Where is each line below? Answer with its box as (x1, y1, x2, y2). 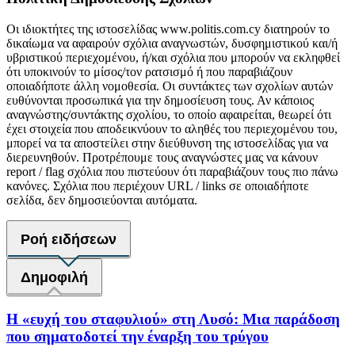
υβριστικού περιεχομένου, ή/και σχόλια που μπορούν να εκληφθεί (6, 50, 340, 64)
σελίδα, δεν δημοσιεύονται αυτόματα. (6, 193, 197, 207)
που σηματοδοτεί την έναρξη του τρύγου (6, 328, 269, 345)
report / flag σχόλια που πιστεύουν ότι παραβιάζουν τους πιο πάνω (6, 164, 338, 178)
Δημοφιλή (21, 269, 88, 285)
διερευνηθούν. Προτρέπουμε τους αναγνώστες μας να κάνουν (6, 150, 318, 164)
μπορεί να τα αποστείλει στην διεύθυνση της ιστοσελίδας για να (6, 136, 328, 150)
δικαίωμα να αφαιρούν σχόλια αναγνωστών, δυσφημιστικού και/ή (6, 36, 338, 50)
